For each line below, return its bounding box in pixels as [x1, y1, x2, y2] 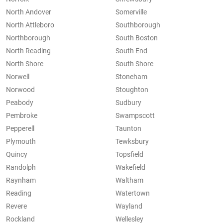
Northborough [6, 34, 50, 42]
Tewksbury [115, 137, 149, 146]
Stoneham [115, 73, 147, 81]
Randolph [6, 163, 36, 172]
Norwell [6, 73, 29, 81]
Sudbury [115, 99, 141, 107]
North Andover [6, 8, 51, 16]
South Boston [115, 34, 158, 42]
